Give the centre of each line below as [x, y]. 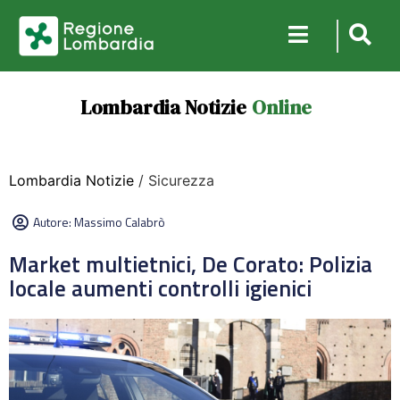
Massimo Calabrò [120, 222]
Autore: [54, 222]
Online [281, 107]
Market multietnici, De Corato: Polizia [191, 264]
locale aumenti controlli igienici [160, 288]
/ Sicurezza [174, 180]
